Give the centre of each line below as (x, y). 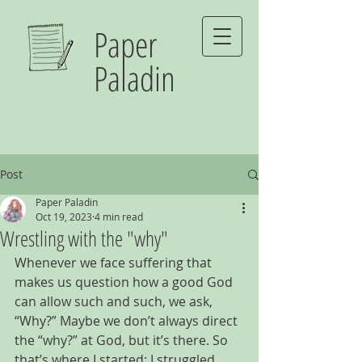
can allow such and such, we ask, (115, 301)
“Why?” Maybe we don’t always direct (128, 321)
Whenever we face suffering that (115, 263)
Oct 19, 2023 (64, 217)
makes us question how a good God (125, 282)
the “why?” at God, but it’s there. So (123, 340)
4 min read (119, 217)
